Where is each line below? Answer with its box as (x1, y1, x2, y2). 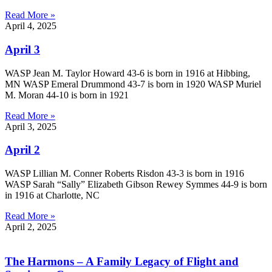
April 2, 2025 (5, 222, 56, 233)
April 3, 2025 (5, 121, 56, 132)
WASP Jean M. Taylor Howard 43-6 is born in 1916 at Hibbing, (5, 67, 250, 78)
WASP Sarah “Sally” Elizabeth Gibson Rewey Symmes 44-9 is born (5, 179, 267, 190)
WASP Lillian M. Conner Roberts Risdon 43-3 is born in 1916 (5, 168, 244, 179)
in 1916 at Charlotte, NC (5, 190, 100, 201)
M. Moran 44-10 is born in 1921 (5, 89, 129, 100)
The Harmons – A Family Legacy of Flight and (5, 254, 239, 268)
